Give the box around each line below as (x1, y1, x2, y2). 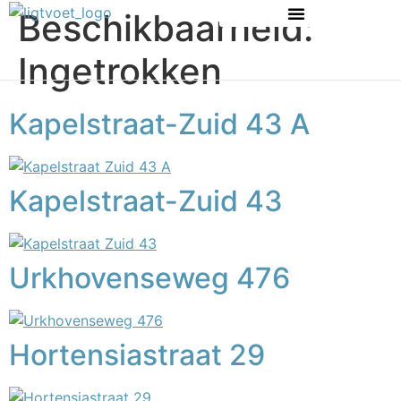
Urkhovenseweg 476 (9, 260, 290, 295)
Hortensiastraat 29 (9, 337, 265, 372)
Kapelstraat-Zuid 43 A (9, 107, 310, 141)
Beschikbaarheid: (18, 6, 313, 50)
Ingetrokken (18, 49, 222, 93)
